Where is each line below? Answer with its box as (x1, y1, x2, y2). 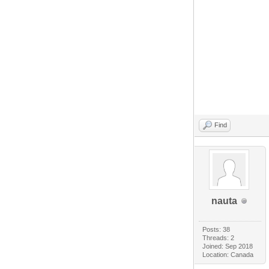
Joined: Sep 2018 (202, 243, 253, 250)
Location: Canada (202, 251, 254, 259)
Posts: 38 (202, 226, 231, 234)
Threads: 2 (202, 234, 235, 242)
